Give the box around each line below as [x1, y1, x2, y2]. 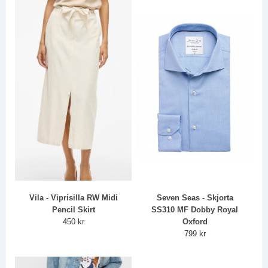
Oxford [182, 217, 208, 227]
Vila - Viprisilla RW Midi [29, 193, 118, 203]
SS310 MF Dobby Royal [151, 205, 239, 215]
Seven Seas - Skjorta [156, 193, 233, 203]
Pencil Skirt [51, 205, 95, 215]
